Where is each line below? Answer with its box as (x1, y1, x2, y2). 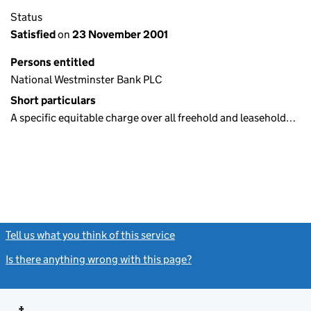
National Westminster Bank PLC (10, 73, 162, 86)
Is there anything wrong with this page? (6, 253, 192, 266)
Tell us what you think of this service (6, 228, 175, 242)
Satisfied (10, 28, 58, 41)
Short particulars (10, 94, 96, 107)
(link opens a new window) (177, 228, 301, 242)
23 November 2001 (70, 28, 168, 41)
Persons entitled (10, 56, 94, 69)
